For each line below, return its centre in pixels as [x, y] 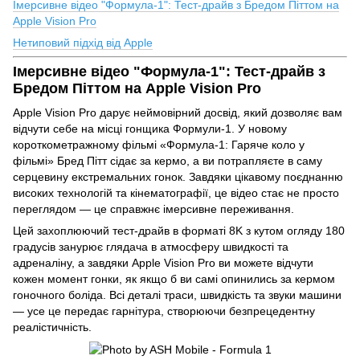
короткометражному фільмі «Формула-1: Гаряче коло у [159, 144]
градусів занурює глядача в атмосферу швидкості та [151, 246]
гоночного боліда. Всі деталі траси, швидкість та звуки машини [177, 295]
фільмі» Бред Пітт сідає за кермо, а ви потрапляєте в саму [168, 160]
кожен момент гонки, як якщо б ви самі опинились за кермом [174, 278]
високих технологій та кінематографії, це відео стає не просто [176, 192]
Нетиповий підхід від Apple [83, 43]
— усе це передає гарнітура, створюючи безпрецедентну [164, 311]
